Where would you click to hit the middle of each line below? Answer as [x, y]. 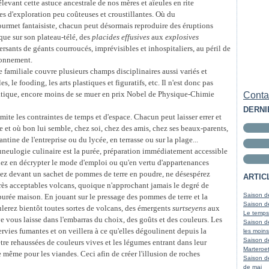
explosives [182, 37]
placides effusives [121, 37]
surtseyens [189, 208]
